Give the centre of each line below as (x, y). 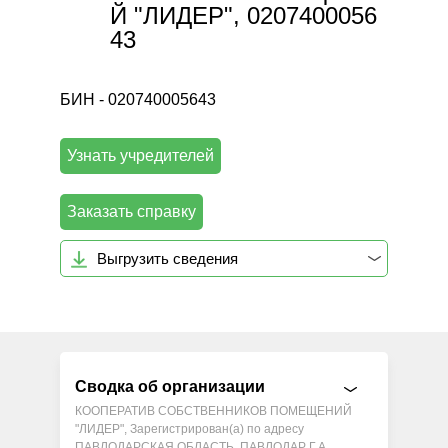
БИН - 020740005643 (138, 99)
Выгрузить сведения (168, 258)
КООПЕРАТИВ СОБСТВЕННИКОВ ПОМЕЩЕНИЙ (214, 410)
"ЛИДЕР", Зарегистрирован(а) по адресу (103, 428)
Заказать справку (132, 212)
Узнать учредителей (141, 156)
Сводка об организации (170, 386)
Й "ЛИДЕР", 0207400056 (244, 15)
